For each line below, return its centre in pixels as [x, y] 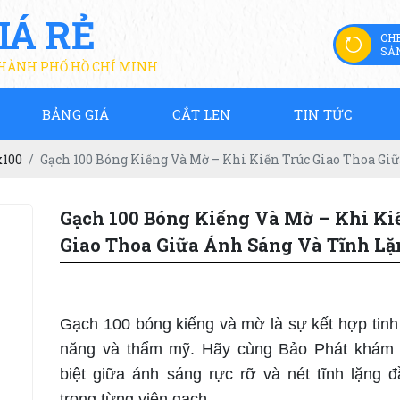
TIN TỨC [324, 114]
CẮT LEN [201, 114]
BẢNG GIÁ [75, 114]
